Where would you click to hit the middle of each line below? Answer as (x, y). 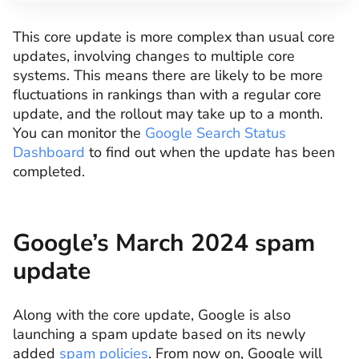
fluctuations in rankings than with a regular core (167, 95)
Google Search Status (216, 133)
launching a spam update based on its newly (159, 334)
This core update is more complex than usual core (174, 37)
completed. (49, 171)
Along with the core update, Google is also (152, 315)
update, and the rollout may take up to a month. (168, 114)
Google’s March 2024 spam (164, 243)
